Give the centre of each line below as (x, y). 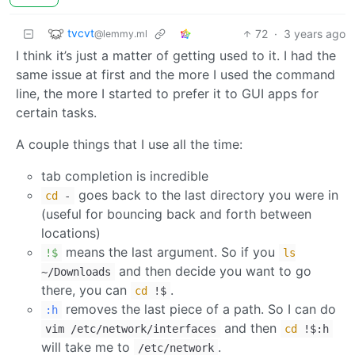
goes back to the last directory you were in (206, 195)
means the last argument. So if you (170, 252)
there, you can (86, 290)
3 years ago (315, 33)
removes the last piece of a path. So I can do (199, 309)
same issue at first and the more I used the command (176, 74)
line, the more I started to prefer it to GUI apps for (167, 93)
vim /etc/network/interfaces (131, 328)
